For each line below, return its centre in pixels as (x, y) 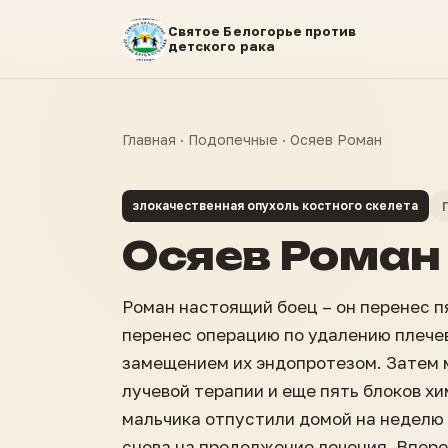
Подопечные (233, 139)
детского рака (221, 46)
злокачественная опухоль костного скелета (275, 205)
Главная (149, 139)
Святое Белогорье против (262, 31)
